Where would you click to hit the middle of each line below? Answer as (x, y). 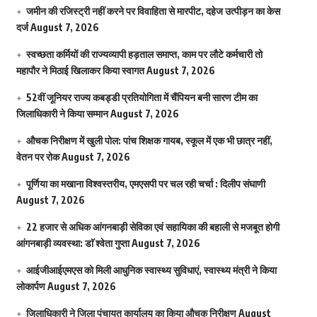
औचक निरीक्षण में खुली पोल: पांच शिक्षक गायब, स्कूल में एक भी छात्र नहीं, (149, 141)
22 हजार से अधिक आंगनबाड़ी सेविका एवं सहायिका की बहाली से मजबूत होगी (152, 227)
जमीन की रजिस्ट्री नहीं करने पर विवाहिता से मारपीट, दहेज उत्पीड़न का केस (153, 11)
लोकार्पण (30, 287)
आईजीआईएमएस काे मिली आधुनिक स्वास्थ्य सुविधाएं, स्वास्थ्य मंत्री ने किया (151, 270)
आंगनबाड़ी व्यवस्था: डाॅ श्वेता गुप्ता (73, 243)
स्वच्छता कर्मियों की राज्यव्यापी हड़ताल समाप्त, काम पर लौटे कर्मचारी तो (144, 54)
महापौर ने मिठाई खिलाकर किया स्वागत (80, 71)
